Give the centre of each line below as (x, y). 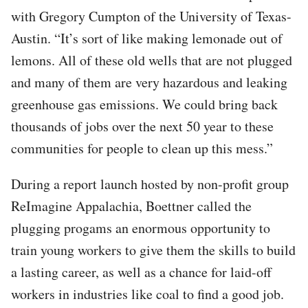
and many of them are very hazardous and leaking (149, 82)
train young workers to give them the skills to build (153, 250)
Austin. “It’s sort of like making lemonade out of (147, 38)
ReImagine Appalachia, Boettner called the (131, 206)
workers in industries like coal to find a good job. (147, 294)
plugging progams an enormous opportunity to (141, 228)
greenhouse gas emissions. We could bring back (144, 104)
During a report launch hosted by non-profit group (150, 184)
